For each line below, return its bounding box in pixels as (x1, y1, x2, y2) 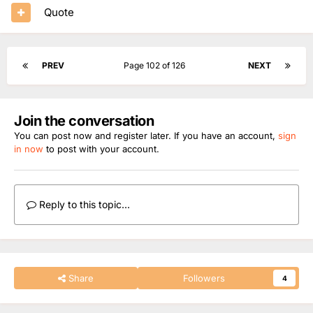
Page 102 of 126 (123, 59, 189, 71)
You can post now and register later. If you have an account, (14, 129, 278, 141)
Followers (183, 272, 226, 284)
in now (14, 143, 43, 154)
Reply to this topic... (36, 198, 130, 210)
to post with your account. (43, 143, 159, 154)
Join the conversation (14, 112, 154, 129)
